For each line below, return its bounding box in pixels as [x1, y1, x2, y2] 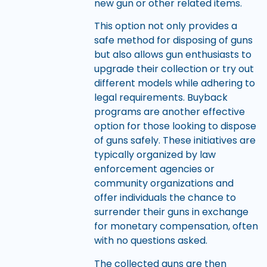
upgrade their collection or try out [94, 62, 254, 76]
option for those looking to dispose [94, 119, 256, 133]
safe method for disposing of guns [94, 33, 253, 48]
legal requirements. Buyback [94, 91, 228, 105]
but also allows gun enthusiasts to [94, 48, 252, 62]
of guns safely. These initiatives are [94, 133, 256, 148]
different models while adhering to [94, 76, 255, 91]
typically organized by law [94, 148, 216, 162]
